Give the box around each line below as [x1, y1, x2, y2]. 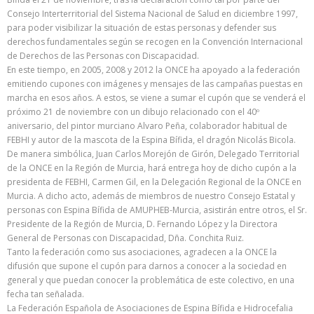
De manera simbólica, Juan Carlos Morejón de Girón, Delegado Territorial [7, 148, 299, 160]
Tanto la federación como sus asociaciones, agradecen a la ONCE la [7, 246, 277, 258]
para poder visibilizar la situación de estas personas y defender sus [7, 22, 276, 34]
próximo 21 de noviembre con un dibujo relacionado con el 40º [7, 106, 259, 118]
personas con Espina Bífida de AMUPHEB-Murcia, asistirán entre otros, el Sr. [7, 204, 307, 216]
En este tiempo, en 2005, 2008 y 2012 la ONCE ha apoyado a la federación [7, 64, 300, 76]
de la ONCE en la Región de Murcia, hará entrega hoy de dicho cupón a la [7, 162, 296, 174]
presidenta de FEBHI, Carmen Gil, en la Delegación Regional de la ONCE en [7, 176, 301, 188]
